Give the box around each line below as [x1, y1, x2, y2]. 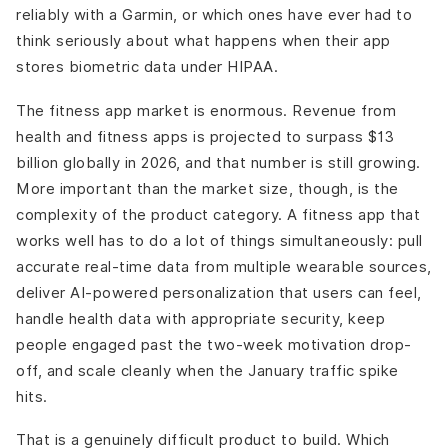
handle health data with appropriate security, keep [16, 309, 385, 327]
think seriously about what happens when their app [16, 32, 391, 50]
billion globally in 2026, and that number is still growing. [16, 153, 421, 171]
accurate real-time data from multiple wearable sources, [16, 257, 432, 275]
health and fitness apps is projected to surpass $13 [16, 127, 395, 145]
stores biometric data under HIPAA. [16, 58, 278, 76]
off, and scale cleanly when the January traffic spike [16, 361, 399, 379]
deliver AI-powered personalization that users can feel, [16, 283, 422, 301]
